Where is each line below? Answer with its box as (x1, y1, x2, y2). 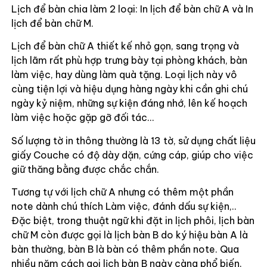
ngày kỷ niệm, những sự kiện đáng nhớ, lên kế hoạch (11, 97, 247, 110)
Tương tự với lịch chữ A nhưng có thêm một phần (11, 186, 234, 198)
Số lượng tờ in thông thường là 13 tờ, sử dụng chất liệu (11, 134, 256, 147)
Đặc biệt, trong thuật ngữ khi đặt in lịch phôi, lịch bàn (11, 215, 254, 227)
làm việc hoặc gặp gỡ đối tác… (11, 111, 154, 124)
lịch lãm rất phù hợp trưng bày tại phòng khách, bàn (11, 54, 247, 67)
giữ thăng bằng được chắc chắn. (11, 163, 159, 175)
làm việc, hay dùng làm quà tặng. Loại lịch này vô (11, 69, 237, 81)
